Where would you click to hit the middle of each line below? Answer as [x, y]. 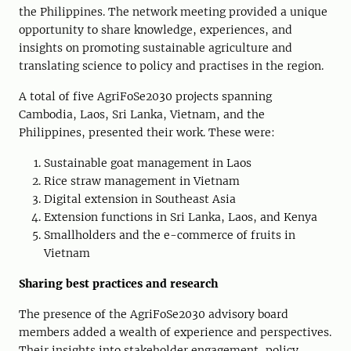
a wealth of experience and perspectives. [219, 333]
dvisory [236, 315]
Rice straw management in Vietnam [142, 181]
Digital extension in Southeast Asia [140, 199]
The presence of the [74, 315]
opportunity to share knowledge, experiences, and [156, 30]
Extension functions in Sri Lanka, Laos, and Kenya [181, 217]
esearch [197, 284]
